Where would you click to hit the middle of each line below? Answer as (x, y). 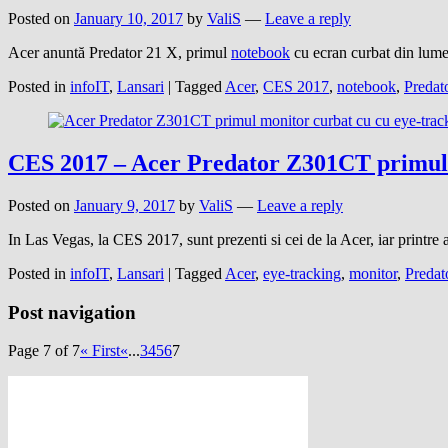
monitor (373, 273)
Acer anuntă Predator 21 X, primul (119, 52)
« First (100, 351)
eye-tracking (302, 273)
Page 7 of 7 (44, 351)
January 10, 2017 (128, 18)
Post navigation (72, 312)
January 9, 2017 (124, 205)
